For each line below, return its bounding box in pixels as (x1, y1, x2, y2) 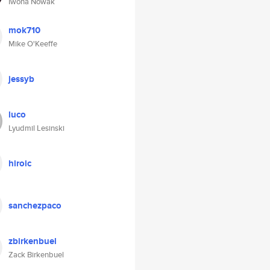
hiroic (8, 157, 31, 170)
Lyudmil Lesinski (8, 122, 64, 134)
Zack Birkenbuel (8, 249, 64, 260)
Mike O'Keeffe (8, 38, 57, 49)
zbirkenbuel (8, 234, 57, 248)
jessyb (8, 72, 34, 86)
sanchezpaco (8, 199, 61, 212)
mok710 (8, 24, 40, 37)
